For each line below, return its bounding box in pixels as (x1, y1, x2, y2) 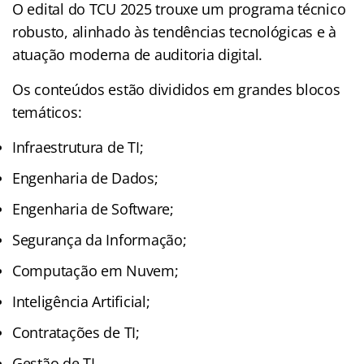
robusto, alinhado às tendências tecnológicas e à (12, 21, 337, 41)
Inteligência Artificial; (12, 291, 150, 311)
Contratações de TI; (12, 322, 140, 342)
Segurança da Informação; (12, 229, 187, 249)
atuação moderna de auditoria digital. (12, 44, 263, 64)
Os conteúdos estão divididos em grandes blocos (12, 79, 340, 99)
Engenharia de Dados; (12, 167, 158, 188)
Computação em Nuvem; (12, 260, 179, 280)
